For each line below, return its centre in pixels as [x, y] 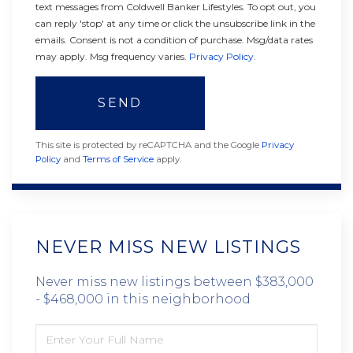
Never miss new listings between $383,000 [175, 282]
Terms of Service [118, 160]
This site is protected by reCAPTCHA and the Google [149, 145]
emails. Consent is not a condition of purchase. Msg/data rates [174, 40]
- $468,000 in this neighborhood [143, 299]
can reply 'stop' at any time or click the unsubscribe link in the [175, 24]
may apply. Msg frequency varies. [112, 57]
